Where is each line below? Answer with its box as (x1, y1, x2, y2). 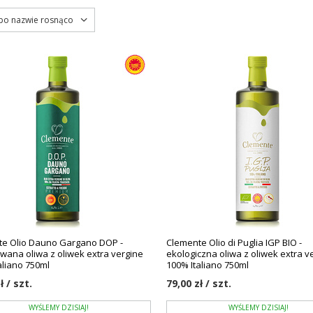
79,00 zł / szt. (166, 277, 232, 290)
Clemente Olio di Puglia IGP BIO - (166, 236, 303, 249)
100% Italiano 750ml (166, 259, 249, 271)
